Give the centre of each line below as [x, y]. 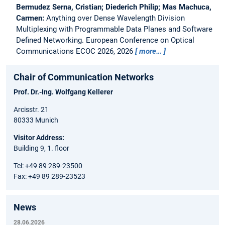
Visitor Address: [39, 137]
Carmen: [31, 18]
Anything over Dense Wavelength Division [116, 18]
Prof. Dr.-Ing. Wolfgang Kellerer [63, 92]
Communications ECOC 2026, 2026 [76, 51]
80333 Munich [36, 120]
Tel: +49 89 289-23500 [48, 165]
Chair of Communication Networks [84, 77]
